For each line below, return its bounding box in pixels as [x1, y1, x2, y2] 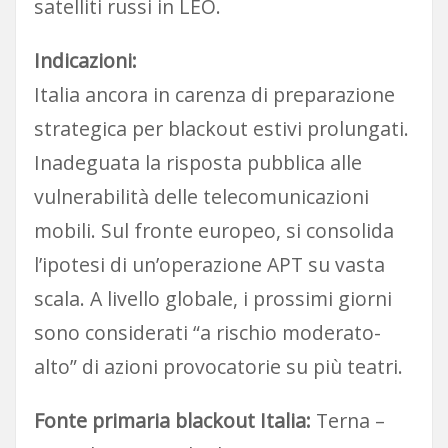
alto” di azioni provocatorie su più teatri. [33, 353, 403, 380]
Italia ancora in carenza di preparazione [33, 81, 395, 108]
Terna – [310, 407, 385, 435]
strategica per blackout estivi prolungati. [33, 115, 409, 142]
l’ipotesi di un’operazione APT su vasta [33, 251, 385, 278]
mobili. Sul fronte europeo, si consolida [33, 217, 394, 244]
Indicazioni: [33, 47, 137, 74]
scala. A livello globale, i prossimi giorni [33, 285, 392, 312]
